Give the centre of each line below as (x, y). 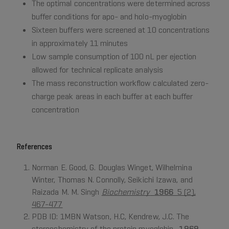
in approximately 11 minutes (80, 43)
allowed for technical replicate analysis (97, 70)
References (34, 147)
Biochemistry (126, 192)
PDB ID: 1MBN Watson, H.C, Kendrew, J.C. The (111, 217)
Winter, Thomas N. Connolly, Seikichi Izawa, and (112, 180)
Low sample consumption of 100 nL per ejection (114, 57)
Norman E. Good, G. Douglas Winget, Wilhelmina (112, 168)
